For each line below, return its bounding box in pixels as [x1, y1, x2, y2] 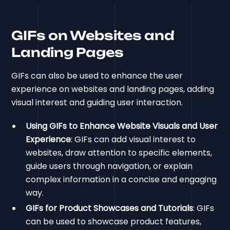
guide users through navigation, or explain [26, 160, 193, 172]
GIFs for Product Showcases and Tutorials [26, 202, 194, 215]
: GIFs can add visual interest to [71, 133, 196, 146]
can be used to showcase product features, [26, 216, 202, 228]
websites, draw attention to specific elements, [26, 147, 213, 159]
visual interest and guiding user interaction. [11, 97, 183, 109]
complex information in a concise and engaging [26, 174, 217, 186]
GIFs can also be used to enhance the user [11, 70, 183, 82]
